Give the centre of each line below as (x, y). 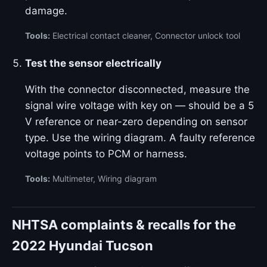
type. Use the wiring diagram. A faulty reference (140, 138)
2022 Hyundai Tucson (83, 246)
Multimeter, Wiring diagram (103, 178)
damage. (46, 11)
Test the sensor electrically (93, 63)
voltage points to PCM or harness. (106, 154)
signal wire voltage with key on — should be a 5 (139, 105)
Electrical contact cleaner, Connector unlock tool (145, 35)
